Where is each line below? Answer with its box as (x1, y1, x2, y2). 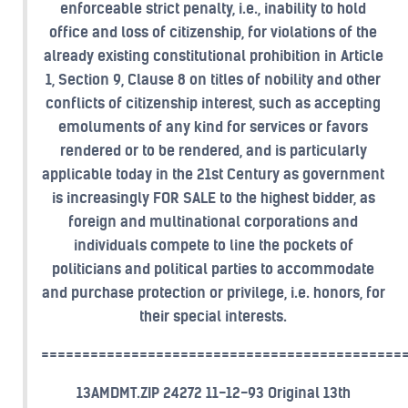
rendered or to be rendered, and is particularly (59, 141, 367, 159)
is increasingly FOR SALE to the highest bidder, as (51, 189, 375, 207)
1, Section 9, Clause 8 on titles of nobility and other (46, 70, 381, 88)
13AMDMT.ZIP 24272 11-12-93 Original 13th (76, 383, 351, 402)
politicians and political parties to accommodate (52, 260, 374, 278)
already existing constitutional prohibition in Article (43, 46, 383, 65)
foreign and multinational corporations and (68, 212, 358, 230)
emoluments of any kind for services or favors (58, 117, 368, 136)
